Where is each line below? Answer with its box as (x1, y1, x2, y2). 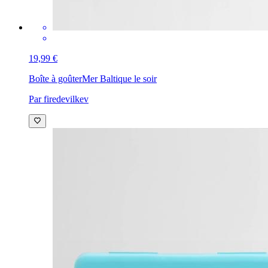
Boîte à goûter (29, 74, 82, 84)
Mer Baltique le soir (82, 74, 157, 84)
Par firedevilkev (29, 94, 89, 105)
